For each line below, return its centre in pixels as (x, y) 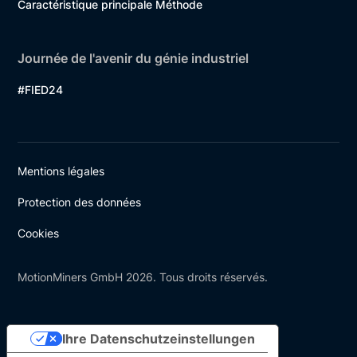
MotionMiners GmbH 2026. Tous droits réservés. (143, 277)
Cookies (39, 233)
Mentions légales (61, 171)
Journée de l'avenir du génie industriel (133, 59)
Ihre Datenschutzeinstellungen (158, 339)
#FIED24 (41, 90)
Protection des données (80, 202)
